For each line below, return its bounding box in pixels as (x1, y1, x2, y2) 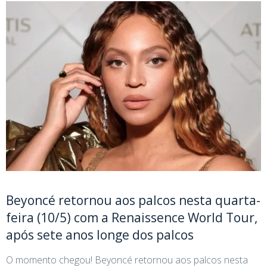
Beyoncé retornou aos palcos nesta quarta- (6, 191, 260, 209)
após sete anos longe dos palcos (6, 226, 194, 243)
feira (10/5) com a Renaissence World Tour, (6, 209, 257, 226)
